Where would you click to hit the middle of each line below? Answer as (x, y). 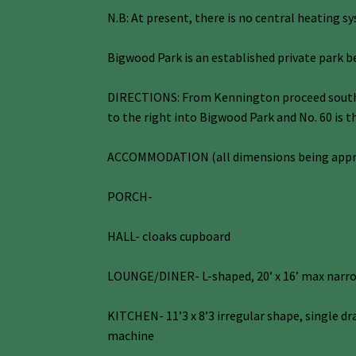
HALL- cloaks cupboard (168, 236)
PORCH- (130, 196)
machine (130, 335)
